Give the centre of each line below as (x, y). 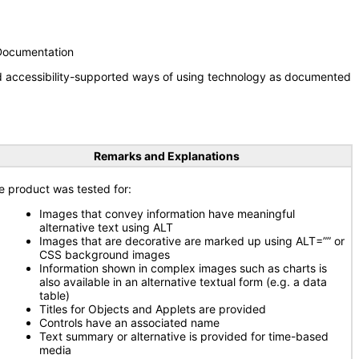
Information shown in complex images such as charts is (183, 268)
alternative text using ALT (106, 227)
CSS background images (105, 254)
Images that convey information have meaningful (167, 214)
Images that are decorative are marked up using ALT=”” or (192, 241)
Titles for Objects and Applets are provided (153, 309)
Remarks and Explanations (166, 156)
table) (54, 295)
